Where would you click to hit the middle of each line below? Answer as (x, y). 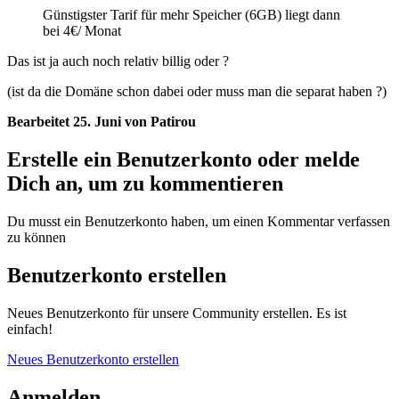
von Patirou (160, 122)
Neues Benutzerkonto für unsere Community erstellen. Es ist (177, 313)
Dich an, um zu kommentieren (145, 184)
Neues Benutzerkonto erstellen (93, 359)
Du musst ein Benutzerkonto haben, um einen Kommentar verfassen (199, 222)
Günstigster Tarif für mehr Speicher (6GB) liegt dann (191, 15)
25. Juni (99, 122)
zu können (37, 238)
